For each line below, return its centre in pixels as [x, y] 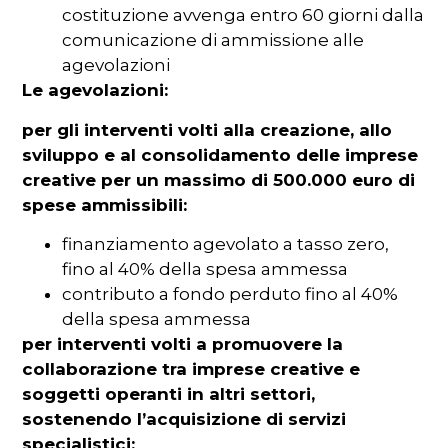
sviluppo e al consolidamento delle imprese [220, 154]
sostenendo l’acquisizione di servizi [184, 419]
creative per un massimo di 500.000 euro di [219, 179]
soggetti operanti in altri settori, [169, 394]
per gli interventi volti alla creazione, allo [207, 129]
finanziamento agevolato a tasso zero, [226, 244]
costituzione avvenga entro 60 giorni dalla [243, 15]
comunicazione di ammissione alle [213, 40]
